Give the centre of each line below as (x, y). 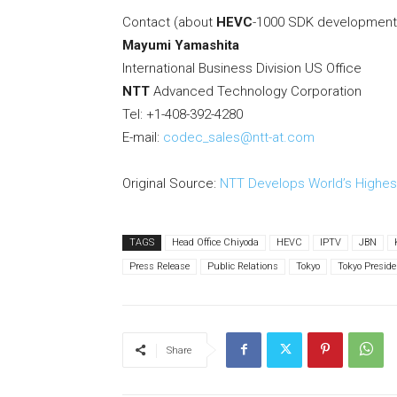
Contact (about (169, 23)
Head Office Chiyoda (215, 243)
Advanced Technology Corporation (256, 92)
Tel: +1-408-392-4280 (183, 115)
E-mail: (143, 138)
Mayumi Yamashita (181, 46)
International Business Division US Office (242, 69)
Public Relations (243, 267)
